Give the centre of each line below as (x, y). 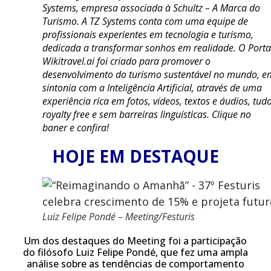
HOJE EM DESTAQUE (135, 156)
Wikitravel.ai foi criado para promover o (126, 61)
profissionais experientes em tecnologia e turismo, (148, 34)
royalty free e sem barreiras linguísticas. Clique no (147, 114)
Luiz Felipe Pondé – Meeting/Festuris (119, 217)
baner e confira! (76, 128)
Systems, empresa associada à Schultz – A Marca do (151, 8)
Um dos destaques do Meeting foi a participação (135, 241)
